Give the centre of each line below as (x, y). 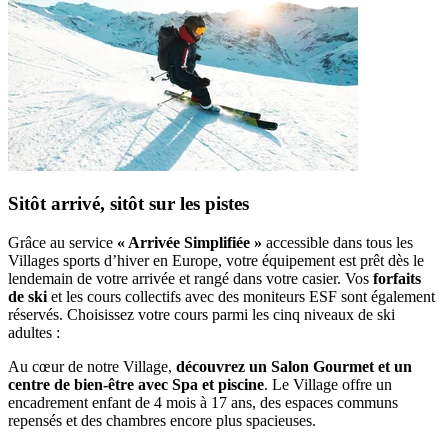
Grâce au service (62, 243)
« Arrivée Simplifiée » (189, 243)
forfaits (397, 279)
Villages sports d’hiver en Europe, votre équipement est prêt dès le (216, 261)
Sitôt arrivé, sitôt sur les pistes (128, 204)
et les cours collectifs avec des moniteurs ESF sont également (241, 297)
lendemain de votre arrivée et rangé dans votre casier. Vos (190, 279)
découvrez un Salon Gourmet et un (294, 367)
